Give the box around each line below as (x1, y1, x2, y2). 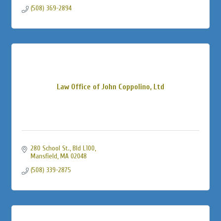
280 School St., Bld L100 (30, 144, 95, 152)
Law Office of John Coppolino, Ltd (57, 82, 164, 91)
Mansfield (30, 151, 57, 160)
